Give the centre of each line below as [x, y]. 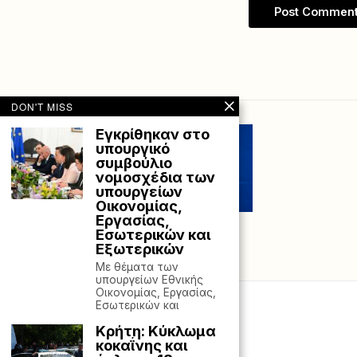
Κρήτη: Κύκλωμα [156, 331]
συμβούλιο [134, 163]
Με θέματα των [137, 267]
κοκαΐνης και [141, 345]
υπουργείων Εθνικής [149, 280]
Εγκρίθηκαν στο [153, 134]
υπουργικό [133, 149]
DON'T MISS [42, 106]
